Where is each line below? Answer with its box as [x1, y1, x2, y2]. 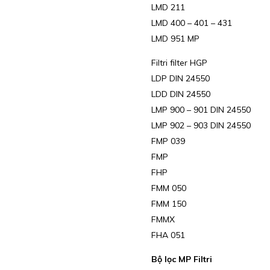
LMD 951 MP [151, 33, 199, 45]
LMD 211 [151, 2, 185, 13]
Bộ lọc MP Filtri [151, 254, 215, 265]
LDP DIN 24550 [151, 73, 210, 84]
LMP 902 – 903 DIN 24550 [151, 120, 251, 131]
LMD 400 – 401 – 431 [151, 17, 232, 29]
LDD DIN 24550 [151, 89, 210, 100]
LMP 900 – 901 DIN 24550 [151, 104, 251, 116]
